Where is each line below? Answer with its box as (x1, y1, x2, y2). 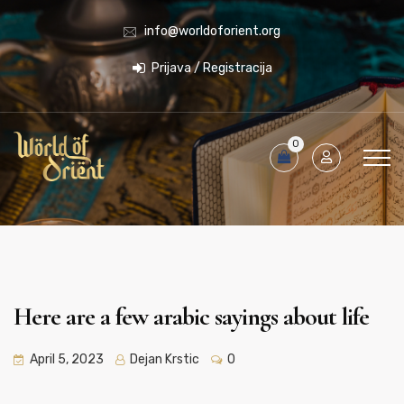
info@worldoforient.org (144, 23, 280, 40)
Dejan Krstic (127, 352, 199, 367)
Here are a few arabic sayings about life (14, 301, 369, 332)
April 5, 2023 (30, 352, 104, 367)
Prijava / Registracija (148, 60, 272, 76)
